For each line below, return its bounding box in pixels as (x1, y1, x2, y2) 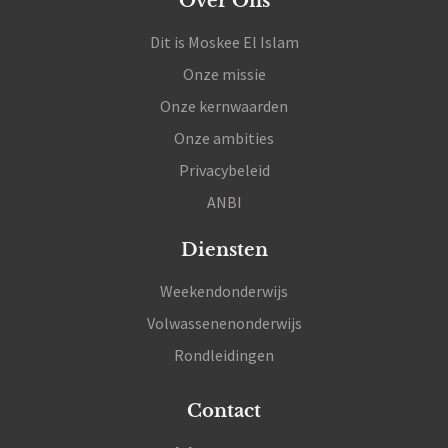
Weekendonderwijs (160, 281, 288, 302)
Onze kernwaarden (160, 96, 288, 117)
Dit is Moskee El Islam (149, 32, 299, 53)
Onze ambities (174, 128, 274, 149)
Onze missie (182, 64, 266, 85)
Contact (187, 400, 261, 423)
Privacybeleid (178, 160, 270, 181)
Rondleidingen (174, 345, 274, 366)
